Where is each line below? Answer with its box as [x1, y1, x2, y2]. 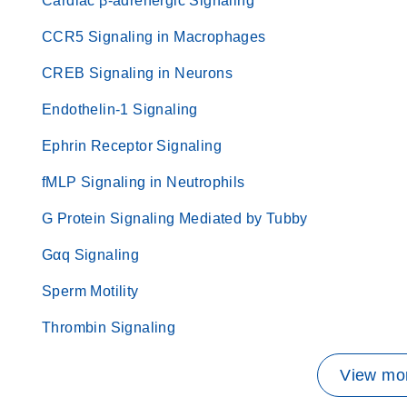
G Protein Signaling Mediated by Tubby [42, 211, 308, 226]
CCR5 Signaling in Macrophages [42, 29, 266, 45]
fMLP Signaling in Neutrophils [42, 174, 245, 190]
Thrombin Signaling [42, 320, 176, 335]
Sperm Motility [42, 283, 139, 299]
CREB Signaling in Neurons [42, 65, 233, 81]
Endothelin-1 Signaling [42, 102, 198, 117]
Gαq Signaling [42, 247, 140, 263]
